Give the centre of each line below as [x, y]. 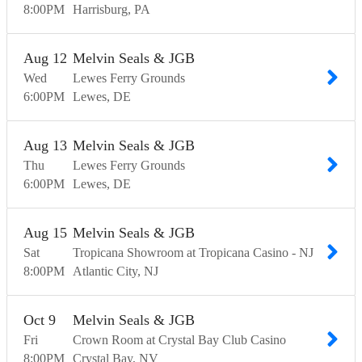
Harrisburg [100, 10]
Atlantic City [105, 271]
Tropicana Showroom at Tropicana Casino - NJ [193, 253]
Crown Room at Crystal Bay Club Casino [179, 340]
